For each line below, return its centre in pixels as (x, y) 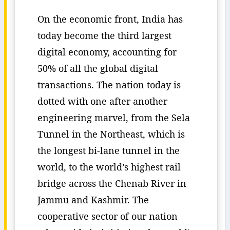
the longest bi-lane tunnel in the (109, 150)
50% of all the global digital (98, 68)
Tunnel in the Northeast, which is (111, 134)
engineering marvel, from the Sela (114, 118)
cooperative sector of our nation (108, 216)
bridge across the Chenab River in (112, 183)
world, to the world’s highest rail (109, 167)
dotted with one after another (102, 101)
